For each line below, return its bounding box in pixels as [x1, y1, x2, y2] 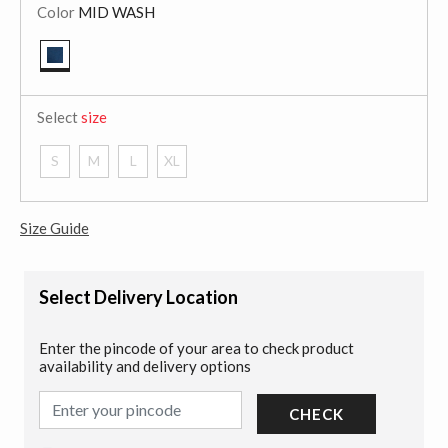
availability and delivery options [39, 356, 251, 375]
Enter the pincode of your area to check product [39, 338, 354, 357]
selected [54, 76, 109, 93]
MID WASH [75, 3, 155, 21]
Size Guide [20, 218, 89, 237]
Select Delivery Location [39, 285, 238, 308]
